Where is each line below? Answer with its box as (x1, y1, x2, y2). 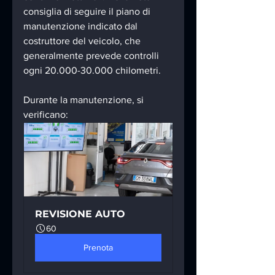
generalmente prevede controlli (23, 50, 161, 61)
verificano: (23, 109, 68, 120)
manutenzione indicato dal (23, 20, 140, 31)
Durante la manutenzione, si (23, 94, 146, 105)
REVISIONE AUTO (35, 207, 125, 220)
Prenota (83, 242, 113, 252)
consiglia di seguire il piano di (23, 6, 153, 17)
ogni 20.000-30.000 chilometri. (23, 64, 161, 76)
